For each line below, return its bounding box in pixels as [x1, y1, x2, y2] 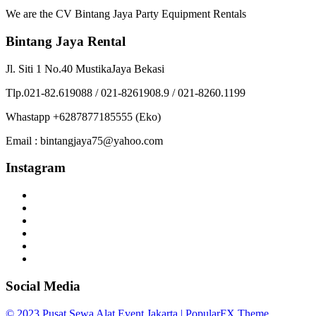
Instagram [6, 160, 66, 176]
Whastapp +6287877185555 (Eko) [6, 110, 161, 123]
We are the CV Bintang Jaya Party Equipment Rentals [6, 8, 246, 20]
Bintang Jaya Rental [6, 34, 126, 49]
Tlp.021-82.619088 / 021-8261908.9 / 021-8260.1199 [6, 86, 245, 99]
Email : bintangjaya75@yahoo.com [6, 134, 163, 147]
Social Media [6, 278, 80, 293]
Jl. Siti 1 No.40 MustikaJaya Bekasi [6, 62, 164, 75]
